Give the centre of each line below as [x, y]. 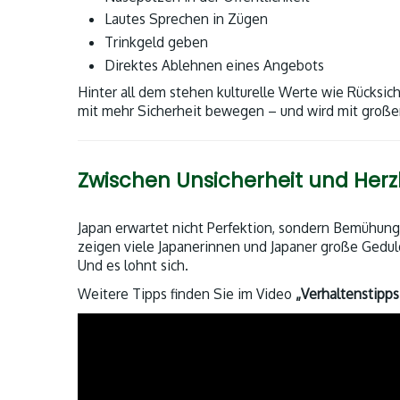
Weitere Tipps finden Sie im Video [187, 293]
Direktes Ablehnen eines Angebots [214, 65]
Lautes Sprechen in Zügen [186, 19]
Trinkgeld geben [156, 42]
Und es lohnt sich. [133, 266]
